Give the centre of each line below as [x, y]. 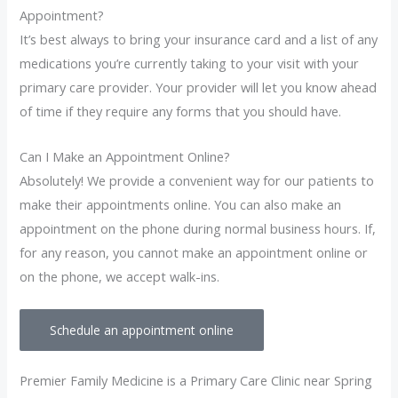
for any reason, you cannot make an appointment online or [194, 252]
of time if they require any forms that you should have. [181, 111]
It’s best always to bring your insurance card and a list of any [199, 40]
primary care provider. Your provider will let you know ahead [199, 88]
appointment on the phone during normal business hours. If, [198, 228]
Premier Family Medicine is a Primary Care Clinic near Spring [196, 380]
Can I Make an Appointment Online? [125, 156]
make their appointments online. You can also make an [181, 204]
